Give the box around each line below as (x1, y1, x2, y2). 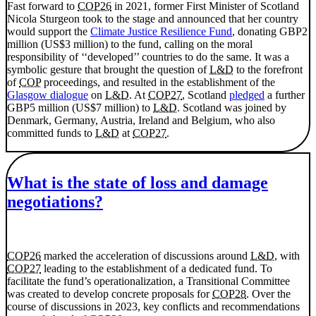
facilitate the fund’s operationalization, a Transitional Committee (7, 275, 290, 288)
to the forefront (233, 63, 303, 76)
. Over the (246, 288, 291, 300)
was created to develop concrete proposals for (7, 288, 212, 300)
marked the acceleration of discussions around (41, 250, 250, 262)
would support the (7, 25, 90, 38)
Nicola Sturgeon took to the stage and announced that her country (7, 13, 298, 25)
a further (265, 89, 305, 102)
